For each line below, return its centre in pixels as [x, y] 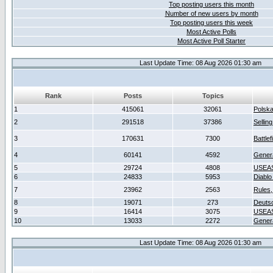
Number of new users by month [211, 13]
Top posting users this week [211, 23]
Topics [213, 96]
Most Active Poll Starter [211, 41]
